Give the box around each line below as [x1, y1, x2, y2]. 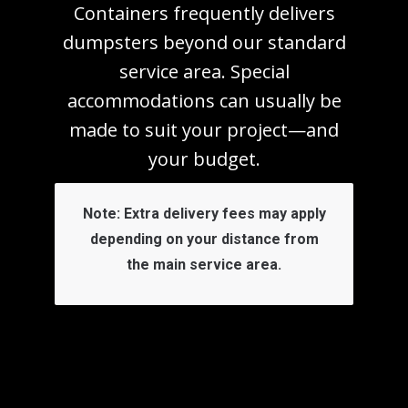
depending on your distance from [89, 230, 319, 248]
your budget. [148, 147, 260, 171]
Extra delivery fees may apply [119, 205, 326, 222]
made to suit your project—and [69, 117, 339, 142]
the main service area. [127, 256, 281, 273]
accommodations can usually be [66, 88, 342, 113]
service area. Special [118, 59, 290, 84]
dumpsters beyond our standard [62, 30, 346, 55]
